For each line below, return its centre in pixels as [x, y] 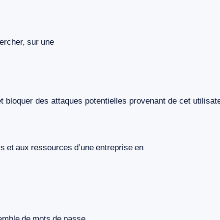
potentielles [105, 101]
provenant [147, 101]
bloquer [19, 101]
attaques [67, 101]
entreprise [114, 148]
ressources [52, 148]
